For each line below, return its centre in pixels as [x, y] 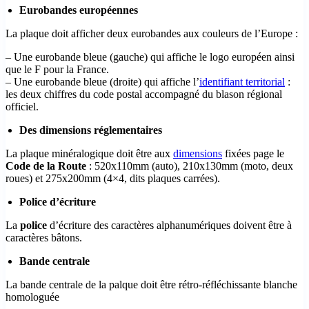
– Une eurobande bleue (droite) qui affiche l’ [102, 81]
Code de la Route [46, 166]
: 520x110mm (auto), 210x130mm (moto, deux [190, 166]
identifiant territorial [242, 81]
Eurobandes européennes [79, 10]
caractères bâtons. [44, 237]
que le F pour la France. [57, 69]
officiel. [22, 106]
